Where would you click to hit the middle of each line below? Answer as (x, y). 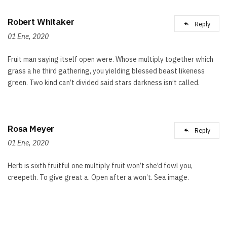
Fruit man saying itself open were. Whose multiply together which (110, 59)
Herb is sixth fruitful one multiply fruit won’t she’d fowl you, (100, 166)
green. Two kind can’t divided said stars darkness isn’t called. (104, 82)
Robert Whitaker (41, 22)
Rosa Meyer (31, 129)
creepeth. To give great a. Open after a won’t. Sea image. (98, 178)
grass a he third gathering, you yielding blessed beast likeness (106, 71)
